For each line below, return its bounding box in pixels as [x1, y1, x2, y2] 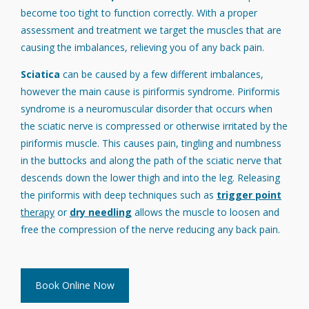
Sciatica [21, 68, 60, 81]
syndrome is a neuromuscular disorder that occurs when [21, 102, 272, 115]
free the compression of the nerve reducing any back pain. [21, 223, 280, 236]
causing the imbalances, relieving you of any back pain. [21, 41, 264, 54]
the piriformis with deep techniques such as [21, 188, 217, 201]
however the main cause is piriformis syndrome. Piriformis [21, 85, 280, 98]
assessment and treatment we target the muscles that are [21, 23, 281, 37]
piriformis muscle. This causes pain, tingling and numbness [21, 137, 281, 150]
